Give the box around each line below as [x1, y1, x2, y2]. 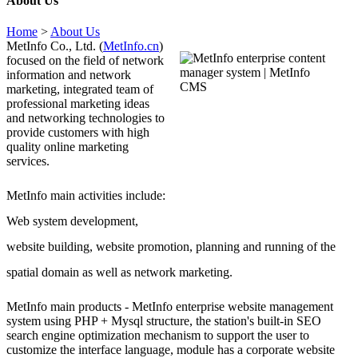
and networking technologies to [6, 111, 165, 125]
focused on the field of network [6, 54, 164, 68]
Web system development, [6, 214, 138, 229]
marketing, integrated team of [6, 82, 153, 97]
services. [6, 154, 50, 169]
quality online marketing [6, 140, 129, 154]
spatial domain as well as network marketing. [6, 265, 233, 280]
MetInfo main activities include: [6, 189, 165, 203]
